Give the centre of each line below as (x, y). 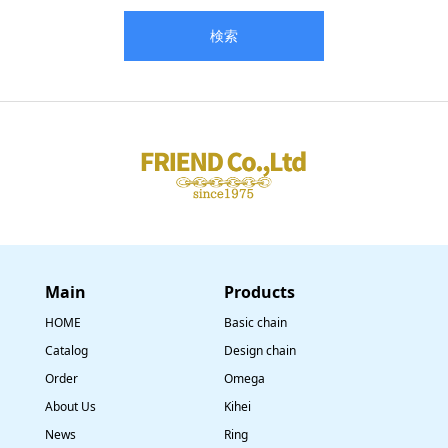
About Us (70, 406)
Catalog (66, 350)
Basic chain (255, 322)
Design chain (260, 350)
